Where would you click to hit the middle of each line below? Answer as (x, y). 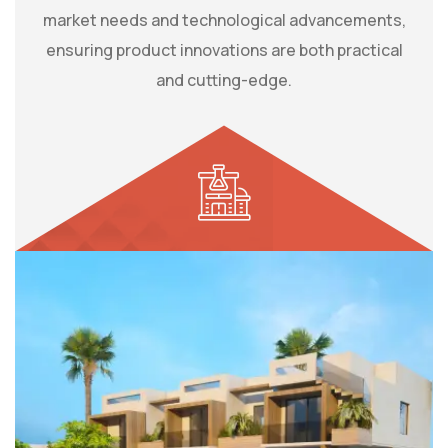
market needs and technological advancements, (224, 20)
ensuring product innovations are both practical (224, 50)
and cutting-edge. (224, 80)
